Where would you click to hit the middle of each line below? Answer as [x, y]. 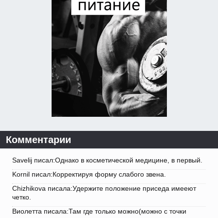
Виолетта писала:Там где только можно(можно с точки [99, 211]
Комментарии [38, 140]
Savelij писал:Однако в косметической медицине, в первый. [107, 160]
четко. [22, 197]
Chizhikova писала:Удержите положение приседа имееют [104, 189]
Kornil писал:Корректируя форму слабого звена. [89, 174]
